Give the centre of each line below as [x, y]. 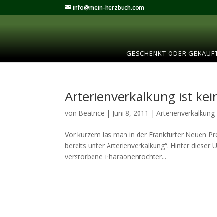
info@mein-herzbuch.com [109, 8]
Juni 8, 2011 [131, 113]
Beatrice [92, 113]
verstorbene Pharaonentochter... [116, 157]
